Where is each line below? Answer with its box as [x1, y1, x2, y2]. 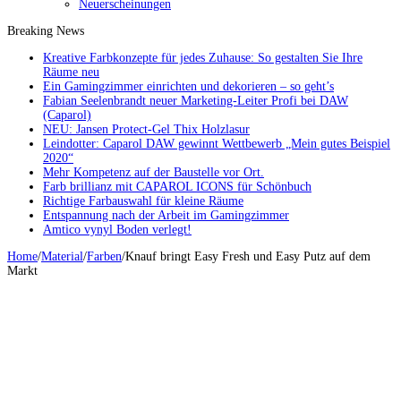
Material [41, 250, 83, 264]
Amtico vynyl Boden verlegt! [43, 223, 192, 237]
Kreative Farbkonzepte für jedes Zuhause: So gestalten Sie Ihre [43, 51, 363, 65]
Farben [87, 250, 122, 264]
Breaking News [7, 24, 84, 38]
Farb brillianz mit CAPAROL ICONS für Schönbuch [43, 180, 311, 194]
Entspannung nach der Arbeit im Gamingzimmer [43, 209, 289, 223]
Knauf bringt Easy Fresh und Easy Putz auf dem [125, 250, 371, 264]
